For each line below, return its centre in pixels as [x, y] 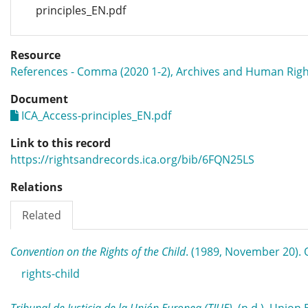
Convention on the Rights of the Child [98, 252]
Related [42, 215]
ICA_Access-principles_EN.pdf [96, 115]
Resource [35, 55]
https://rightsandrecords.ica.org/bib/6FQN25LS [132, 159]
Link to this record [60, 143]
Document [39, 99]
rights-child [51, 274]
